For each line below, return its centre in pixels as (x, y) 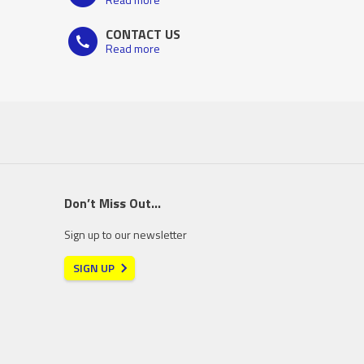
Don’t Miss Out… (113, 203)
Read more (132, 48)
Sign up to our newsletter (126, 234)
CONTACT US (143, 34)
